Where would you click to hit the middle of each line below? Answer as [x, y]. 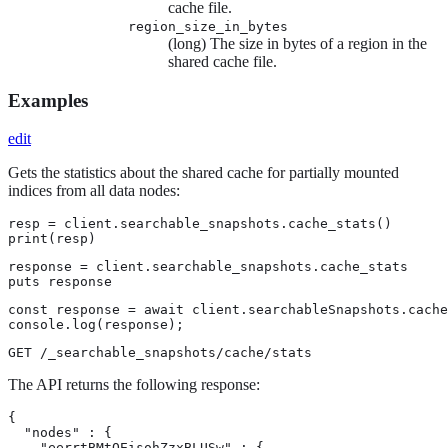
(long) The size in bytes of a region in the [297, 43]
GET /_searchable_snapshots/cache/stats [160, 353]
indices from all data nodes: [94, 191]
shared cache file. [222, 61]
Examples [48, 100]
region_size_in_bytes [208, 26]
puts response [60, 282]
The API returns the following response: [134, 385]
